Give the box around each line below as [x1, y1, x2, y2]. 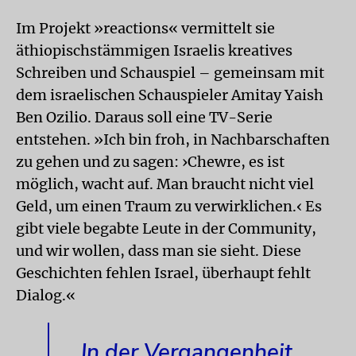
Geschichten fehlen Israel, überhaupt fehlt [16, 263, 311, 282]
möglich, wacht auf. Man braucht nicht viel [16, 174, 314, 193]
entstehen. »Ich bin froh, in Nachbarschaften [16, 130, 330, 149]
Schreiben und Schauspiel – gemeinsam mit [16, 63, 324, 82]
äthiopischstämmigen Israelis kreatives [16, 41, 292, 60]
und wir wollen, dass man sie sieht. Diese [16, 241, 301, 260]
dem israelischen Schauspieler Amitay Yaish [16, 85, 323, 104]
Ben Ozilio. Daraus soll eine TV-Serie [16, 107, 273, 126]
